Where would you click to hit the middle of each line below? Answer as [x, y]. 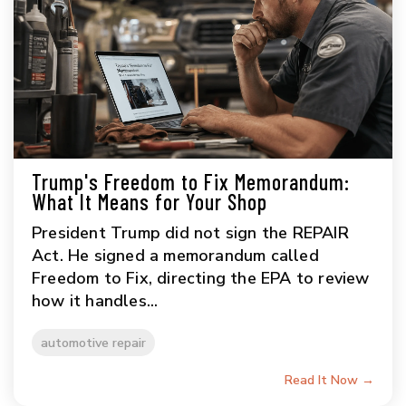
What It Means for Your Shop [150, 202]
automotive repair [93, 343]
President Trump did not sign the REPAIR [190, 233]
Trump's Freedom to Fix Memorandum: [191, 182]
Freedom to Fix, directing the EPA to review [201, 279]
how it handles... [95, 301]
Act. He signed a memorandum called [175, 256]
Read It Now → [329, 381]
